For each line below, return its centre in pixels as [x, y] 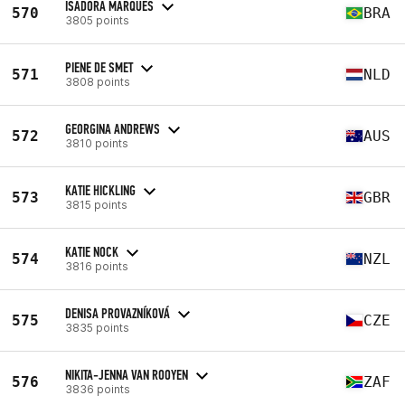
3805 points [97, 20]
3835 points [97, 327]
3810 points [97, 143]
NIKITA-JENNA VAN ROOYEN [127, 374]
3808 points [98, 81]
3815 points [96, 204]
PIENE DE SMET [99, 67]
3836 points [98, 389]
